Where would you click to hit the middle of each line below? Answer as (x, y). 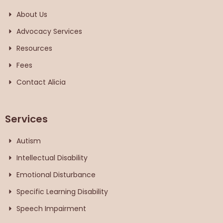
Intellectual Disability (52, 158)
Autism (28, 141)
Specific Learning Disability (62, 191)
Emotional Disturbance (56, 174)
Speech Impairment (51, 208)
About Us (32, 14)
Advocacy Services (49, 31)
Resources (34, 48)
